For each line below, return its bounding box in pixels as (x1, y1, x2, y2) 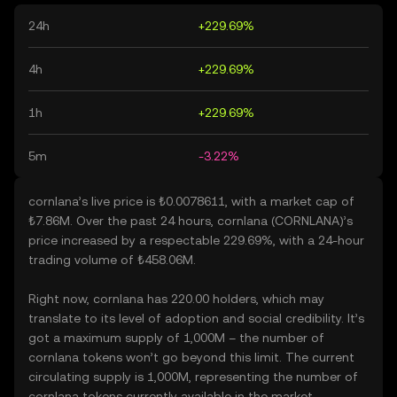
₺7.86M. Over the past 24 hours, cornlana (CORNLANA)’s (28, 214, 353, 228)
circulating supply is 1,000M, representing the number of (28, 370, 358, 384)
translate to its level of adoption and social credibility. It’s (28, 311, 364, 325)
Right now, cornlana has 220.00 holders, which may (28, 292, 324, 306)
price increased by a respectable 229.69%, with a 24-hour (28, 233, 364, 247)
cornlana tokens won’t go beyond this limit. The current (28, 350, 354, 364)
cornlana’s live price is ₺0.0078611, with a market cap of (28, 194, 354, 208)
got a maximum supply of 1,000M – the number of (28, 331, 324, 345)
